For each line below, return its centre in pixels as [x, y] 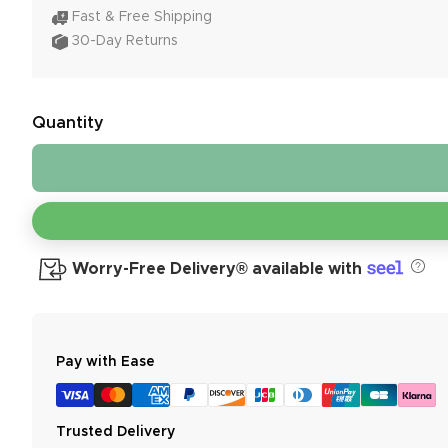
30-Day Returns [125, 41]
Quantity [68, 122]
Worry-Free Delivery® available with [217, 269]
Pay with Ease [105, 361]
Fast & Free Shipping [142, 17]
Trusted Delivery [115, 431]
